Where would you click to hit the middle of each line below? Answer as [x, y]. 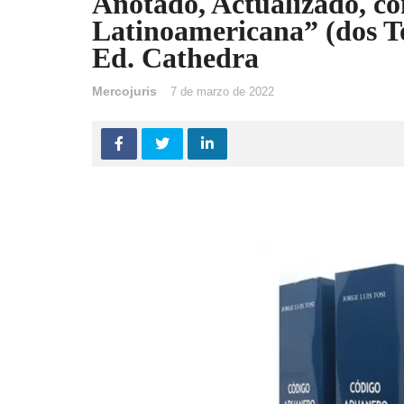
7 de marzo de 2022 [222, 92]
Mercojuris [124, 91]
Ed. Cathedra [175, 58]
